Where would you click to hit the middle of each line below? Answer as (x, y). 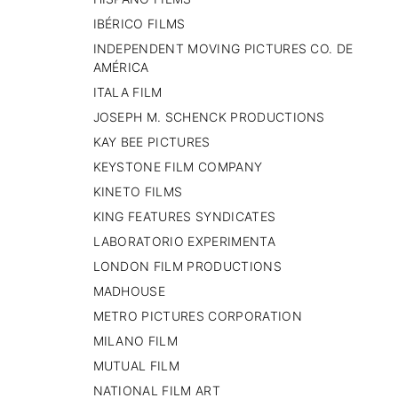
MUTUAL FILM (136, 365)
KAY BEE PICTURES (151, 141)
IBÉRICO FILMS (139, 23)
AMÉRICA (121, 67)
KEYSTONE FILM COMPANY (178, 166)
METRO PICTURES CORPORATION (197, 315)
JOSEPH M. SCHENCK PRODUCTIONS (209, 116)
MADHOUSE (129, 291)
